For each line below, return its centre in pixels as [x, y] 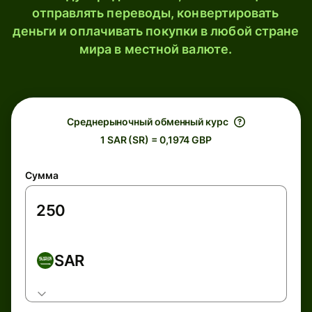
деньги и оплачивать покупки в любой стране [156, 31]
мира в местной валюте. [156, 49]
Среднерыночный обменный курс [148, 122]
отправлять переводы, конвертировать [156, 13]
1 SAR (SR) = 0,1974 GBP [156, 140]
